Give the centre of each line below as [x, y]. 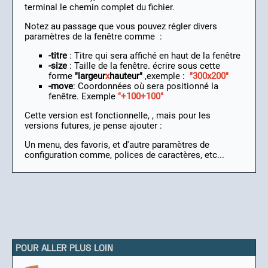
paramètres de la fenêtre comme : [93, 37]
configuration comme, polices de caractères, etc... [124, 155]
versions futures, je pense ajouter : [93, 126]
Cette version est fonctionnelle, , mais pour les [118, 116]
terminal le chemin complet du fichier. [100, 7]
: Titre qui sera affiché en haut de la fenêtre [155, 56]
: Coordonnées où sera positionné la [146, 86]
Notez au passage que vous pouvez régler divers [121, 27]
